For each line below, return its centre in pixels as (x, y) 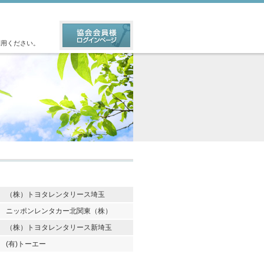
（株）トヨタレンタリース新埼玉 (59, 227)
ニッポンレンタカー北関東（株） (59, 211)
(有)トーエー (26, 244)
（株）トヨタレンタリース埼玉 (55, 194)
